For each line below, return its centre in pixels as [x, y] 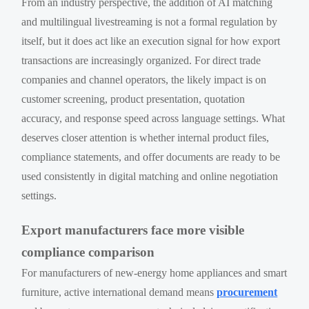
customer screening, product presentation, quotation [133, 99]
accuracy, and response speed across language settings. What [153, 118]
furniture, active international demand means [119, 292]
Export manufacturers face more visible [133, 230]
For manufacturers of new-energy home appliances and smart [154, 272]
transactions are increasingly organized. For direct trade [141, 60]
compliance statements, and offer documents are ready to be [151, 157]
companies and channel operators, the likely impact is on [144, 79]
